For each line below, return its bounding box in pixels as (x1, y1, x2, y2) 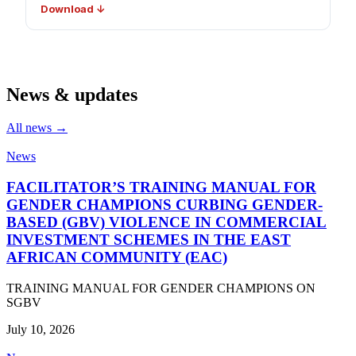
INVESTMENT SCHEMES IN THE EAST (6, 231, 291, 249)
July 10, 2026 (6, 322, 75, 336)
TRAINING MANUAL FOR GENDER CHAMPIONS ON (6, 281, 315, 295)
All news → (6, 121, 68, 135)
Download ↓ (41, 2, 106, 15)
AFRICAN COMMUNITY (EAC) (6, 249, 227, 266)
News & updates (6, 83, 137, 105)
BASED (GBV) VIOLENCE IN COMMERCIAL (6, 214, 327, 231)
